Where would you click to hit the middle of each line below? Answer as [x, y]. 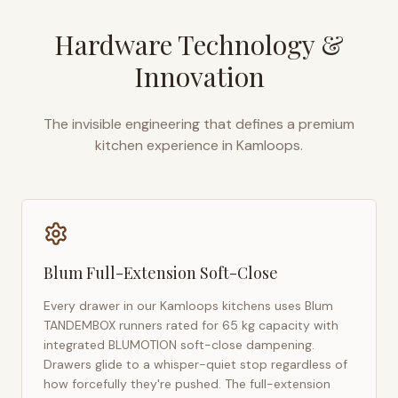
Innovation [199, 76]
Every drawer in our [102, 306]
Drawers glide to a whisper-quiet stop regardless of [195, 364]
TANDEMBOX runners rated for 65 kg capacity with [191, 325]
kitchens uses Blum [276, 306]
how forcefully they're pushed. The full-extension [187, 384]
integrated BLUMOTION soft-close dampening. [179, 345]
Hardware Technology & [199, 44]
